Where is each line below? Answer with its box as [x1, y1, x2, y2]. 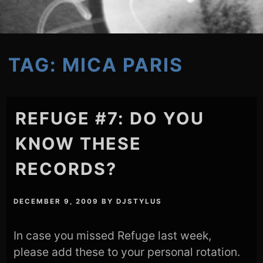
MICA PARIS [62, 53, 184, 76]
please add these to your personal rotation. [14, 244, 241, 259]
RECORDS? [15, 158, 117, 179]
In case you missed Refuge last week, [14, 228, 212, 242]
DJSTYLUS [116, 197, 163, 205]
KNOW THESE [15, 133, 142, 154]
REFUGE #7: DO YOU [15, 107, 205, 129]
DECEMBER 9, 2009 [14, 197, 99, 205]
